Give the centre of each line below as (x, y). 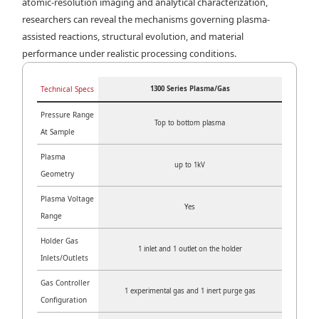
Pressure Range (68, 114)
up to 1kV (190, 164)
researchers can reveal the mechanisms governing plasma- (146, 19)
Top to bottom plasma (190, 122)
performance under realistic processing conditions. (130, 53)
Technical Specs (68, 89)
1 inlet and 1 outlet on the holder (190, 249)
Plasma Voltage (68, 198)
